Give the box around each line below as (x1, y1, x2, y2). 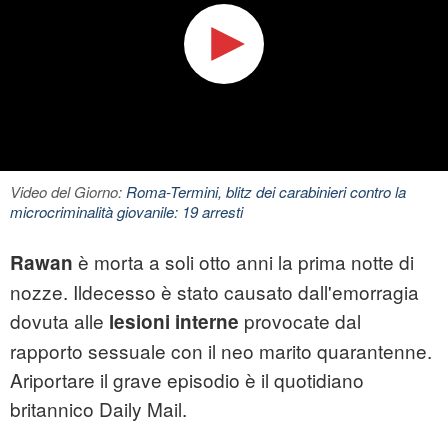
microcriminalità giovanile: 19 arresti (10, 200, 243, 222)
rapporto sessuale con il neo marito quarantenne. (10, 336, 432, 364)
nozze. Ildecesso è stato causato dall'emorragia (10, 277, 419, 305)
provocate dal (239, 306, 361, 334)
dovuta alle (10, 306, 109, 334)
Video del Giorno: (10, 180, 126, 202)
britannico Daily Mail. (10, 394, 187, 422)
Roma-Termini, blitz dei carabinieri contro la (126, 180, 406, 202)
